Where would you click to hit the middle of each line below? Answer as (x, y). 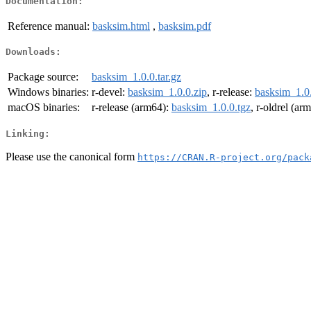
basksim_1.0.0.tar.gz (136, 77)
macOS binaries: (44, 108)
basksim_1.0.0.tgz (211, 108)
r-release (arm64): (132, 108)
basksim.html (121, 26)
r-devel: (110, 92)
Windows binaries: (48, 92)
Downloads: (33, 52)
